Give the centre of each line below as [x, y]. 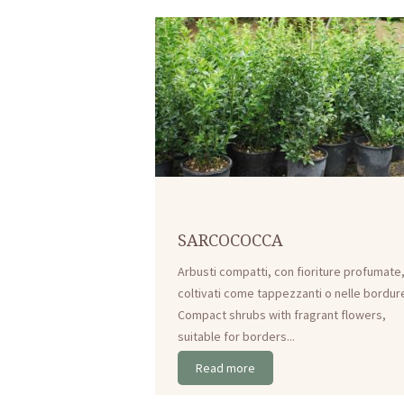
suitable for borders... [237, 336]
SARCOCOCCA [231, 239]
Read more [226, 368]
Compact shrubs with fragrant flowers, [282, 314]
